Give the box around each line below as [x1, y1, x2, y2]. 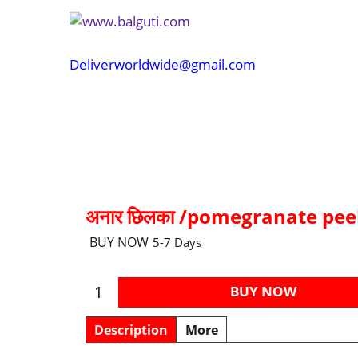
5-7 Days [153, 234, 201, 251]
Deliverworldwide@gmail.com [70, 54, 256, 74]
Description [94, 320, 168, 339]
